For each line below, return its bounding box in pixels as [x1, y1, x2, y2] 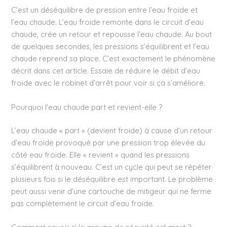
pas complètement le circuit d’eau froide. [11, 198, 155, 208]
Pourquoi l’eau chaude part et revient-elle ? [11, 102, 163, 112]
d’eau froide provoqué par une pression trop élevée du [11, 137, 206, 147]
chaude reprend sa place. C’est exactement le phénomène [11, 54, 216, 64]
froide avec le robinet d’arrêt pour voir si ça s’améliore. [11, 78, 206, 88]
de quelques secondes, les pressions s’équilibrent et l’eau [11, 42, 210, 52]
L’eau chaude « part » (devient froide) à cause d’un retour [11, 125, 213, 135]
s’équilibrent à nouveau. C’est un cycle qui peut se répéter [11, 162, 212, 172]
